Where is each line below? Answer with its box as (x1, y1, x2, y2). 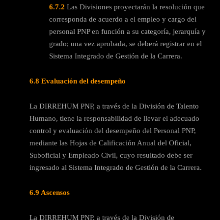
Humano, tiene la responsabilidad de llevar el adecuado (29, 114, 199, 122)
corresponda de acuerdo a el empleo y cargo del (49, 15, 196, 23)
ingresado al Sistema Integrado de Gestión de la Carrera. (29, 163, 202, 171)
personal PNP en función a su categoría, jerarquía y (49, 27, 206, 35)
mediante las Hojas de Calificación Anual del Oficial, (29, 138, 192, 147)
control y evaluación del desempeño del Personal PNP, (29, 126, 196, 135)
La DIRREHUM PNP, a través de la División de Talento (29, 102, 199, 110)
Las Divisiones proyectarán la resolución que (67, 2, 205, 11)
